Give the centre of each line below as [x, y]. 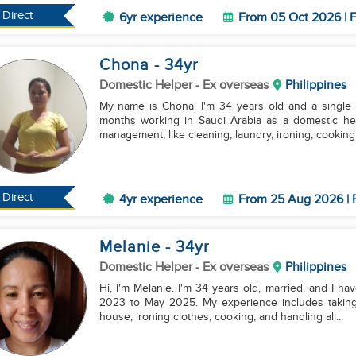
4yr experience [161, 200]
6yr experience [161, 18]
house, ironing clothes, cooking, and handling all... [221, 317]
